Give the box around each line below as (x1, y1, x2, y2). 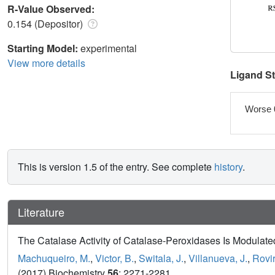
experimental (80, 41, 137, 55)
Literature (18, 204, 64, 220)
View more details (7, 55, 85, 70)
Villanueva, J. (188, 251, 247, 266)
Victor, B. (95, 251, 134, 266)
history (214, 160, 242, 174)
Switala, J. (139, 251, 184, 266)
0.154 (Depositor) (7, 16, 85, 31)
